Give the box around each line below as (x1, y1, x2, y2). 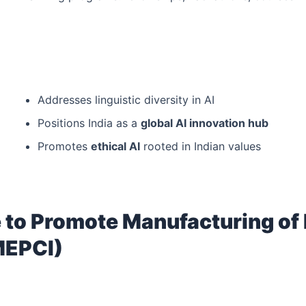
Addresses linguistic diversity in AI (38, 93, 214, 107)
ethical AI (91, 139, 140, 154)
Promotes (38, 139, 91, 154)
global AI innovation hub (141, 116, 268, 130)
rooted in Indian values (140, 139, 261, 154)
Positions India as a (38, 116, 141, 130)
